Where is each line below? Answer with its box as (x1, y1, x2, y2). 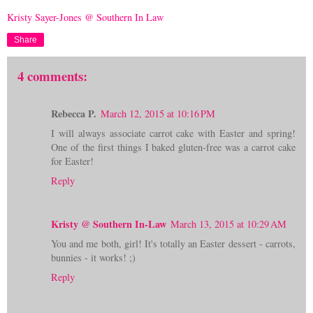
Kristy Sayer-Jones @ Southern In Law (7, 10, 163, 24)
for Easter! (51, 154, 94, 168)
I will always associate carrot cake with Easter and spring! (51, 126, 296, 140)
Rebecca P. (51, 105, 96, 121)
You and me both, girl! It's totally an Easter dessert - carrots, (51, 236, 296, 250)
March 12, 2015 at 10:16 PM (101, 106, 215, 120)
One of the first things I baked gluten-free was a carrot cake (51, 140, 296, 154)
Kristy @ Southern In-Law (51, 216, 166, 231)
